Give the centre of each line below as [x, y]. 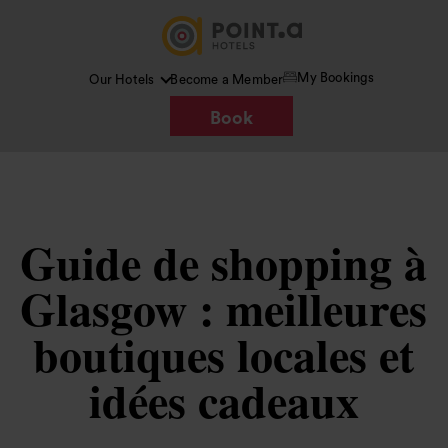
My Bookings [336, 77]
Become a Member [227, 79]
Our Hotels [122, 79]
